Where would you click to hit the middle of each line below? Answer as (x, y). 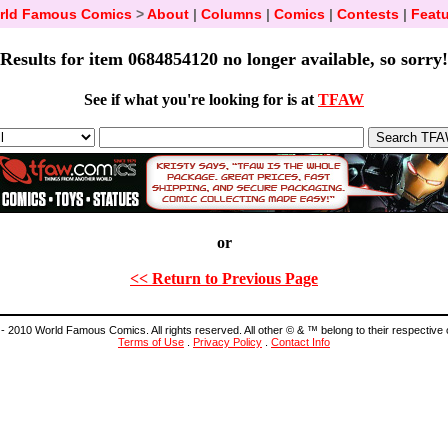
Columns (231, 14)
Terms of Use (151, 342)
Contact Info (300, 342)
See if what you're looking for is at (201, 99)
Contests (367, 14)
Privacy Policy (227, 342)
